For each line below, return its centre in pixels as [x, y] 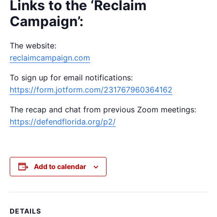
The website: [33, 46]
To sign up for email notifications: [71, 78]
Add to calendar [60, 167]
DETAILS [25, 211]
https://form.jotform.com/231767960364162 [91, 90]
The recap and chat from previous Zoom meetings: [103, 110]
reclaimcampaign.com [50, 58]
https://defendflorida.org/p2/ [63, 122]
